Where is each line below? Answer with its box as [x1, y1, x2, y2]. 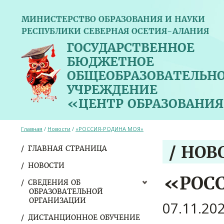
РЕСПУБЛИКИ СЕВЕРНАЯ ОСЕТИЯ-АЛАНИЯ [21, 26, 209, 36]
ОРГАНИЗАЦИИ [29, 196, 86, 205]
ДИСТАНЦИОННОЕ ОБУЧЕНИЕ [28, 213, 140, 222]
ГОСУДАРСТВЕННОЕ [67, 40, 194, 55]
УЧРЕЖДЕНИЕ [67, 82, 157, 97]
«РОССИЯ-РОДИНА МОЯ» [75, 125, 143, 132]
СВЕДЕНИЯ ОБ [28, 178, 80, 187]
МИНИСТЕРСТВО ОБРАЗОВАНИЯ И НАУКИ [21, 14, 205, 24]
